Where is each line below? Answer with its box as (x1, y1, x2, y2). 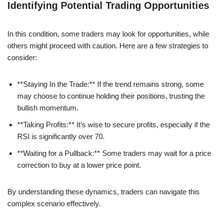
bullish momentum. (17, 103, 78, 112)
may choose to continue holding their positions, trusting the (17, 91, 205, 100)
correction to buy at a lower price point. (17, 160, 141, 169)
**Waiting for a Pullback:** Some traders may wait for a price (17, 148, 211, 157)
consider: (7, 53, 37, 62)
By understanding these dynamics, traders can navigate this (7, 187, 200, 196)
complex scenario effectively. (7, 199, 101, 208)
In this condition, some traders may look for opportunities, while (7, 29, 209, 38)
